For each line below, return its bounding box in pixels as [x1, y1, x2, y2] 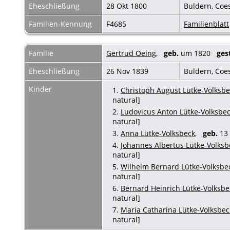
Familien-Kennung [29, 18, 92, 29]
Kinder [29, 84, 54, 94]
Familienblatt [184, 18, 229, 29]
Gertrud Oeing [106, 48, 156, 58]
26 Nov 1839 [106, 66, 150, 76]
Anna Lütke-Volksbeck [121, 128, 195, 138]
